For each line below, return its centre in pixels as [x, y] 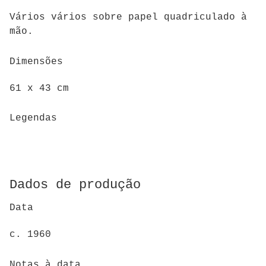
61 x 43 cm [39, 88]
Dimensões [36, 62]
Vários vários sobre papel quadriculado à [128, 18]
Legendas [33, 118]
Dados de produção [75, 185]
